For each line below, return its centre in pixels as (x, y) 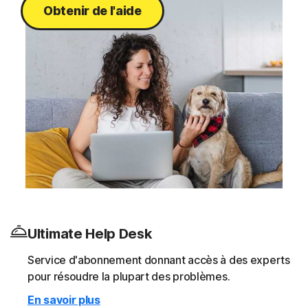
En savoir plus (64, 300)
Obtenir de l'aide (92, 11)
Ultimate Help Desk (90, 234)
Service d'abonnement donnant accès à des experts (159, 260)
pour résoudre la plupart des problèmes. (129, 276)
